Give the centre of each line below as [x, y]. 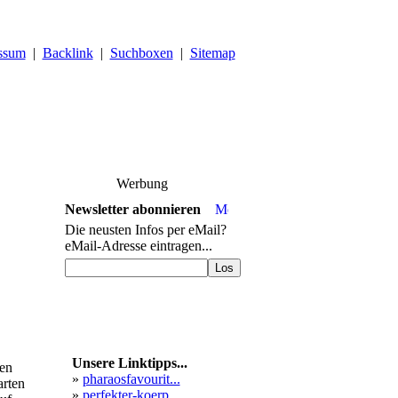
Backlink [68, 53]
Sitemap [212, 53]
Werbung [142, 183]
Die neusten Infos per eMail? [145, 230]
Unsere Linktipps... [126, 363]
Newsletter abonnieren [132, 209]
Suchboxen [141, 53]
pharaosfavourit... [131, 379]
